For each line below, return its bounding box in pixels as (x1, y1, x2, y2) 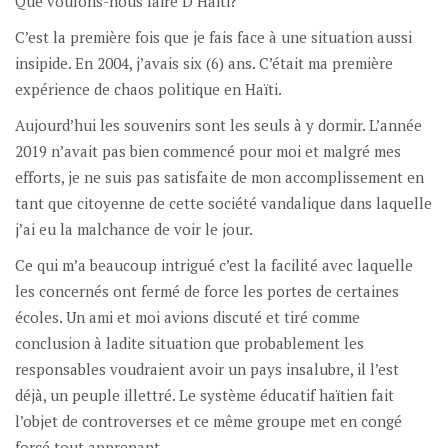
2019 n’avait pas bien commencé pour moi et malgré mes (15, 140, 401, 161)
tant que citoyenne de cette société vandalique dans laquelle (15, 192, 432, 213)
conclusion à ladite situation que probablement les (15, 332, 364, 353)
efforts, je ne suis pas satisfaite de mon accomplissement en (15, 166, 424, 187)
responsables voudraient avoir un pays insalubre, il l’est (15, 358, 399, 379)
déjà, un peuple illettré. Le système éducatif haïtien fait (15, 384, 394, 405)
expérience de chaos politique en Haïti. (15, 78, 282, 99)
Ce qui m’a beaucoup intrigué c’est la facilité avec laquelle (15, 254, 413, 275)
